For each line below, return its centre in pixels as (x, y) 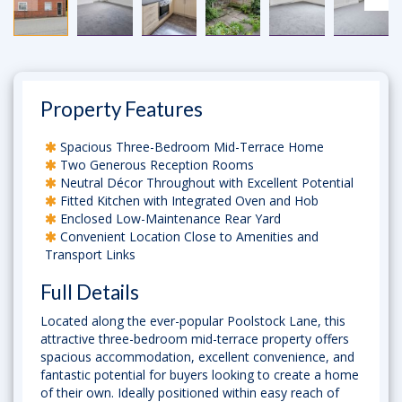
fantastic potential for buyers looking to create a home (200, 375)
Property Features (122, 109)
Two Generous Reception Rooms (155, 165)
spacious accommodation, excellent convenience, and (197, 357)
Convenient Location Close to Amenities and (188, 236)
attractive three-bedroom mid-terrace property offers (195, 339)
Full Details (90, 292)
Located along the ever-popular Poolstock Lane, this (193, 321)
